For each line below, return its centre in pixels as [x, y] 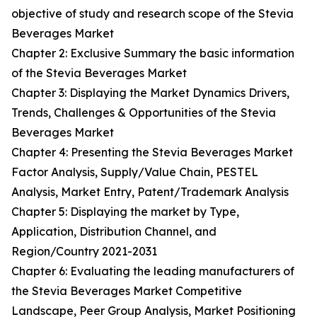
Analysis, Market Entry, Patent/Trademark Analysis [150, 192]
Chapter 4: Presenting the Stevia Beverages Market [152, 152]
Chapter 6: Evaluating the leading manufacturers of [153, 271]
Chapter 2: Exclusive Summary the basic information [153, 53]
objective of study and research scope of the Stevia [152, 14]
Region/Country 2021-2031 [84, 252]
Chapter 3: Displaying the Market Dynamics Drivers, [150, 93]
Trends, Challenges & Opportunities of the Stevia [144, 113]
